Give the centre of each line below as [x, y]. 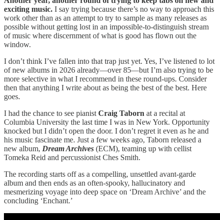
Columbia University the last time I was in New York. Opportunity [107, 122]
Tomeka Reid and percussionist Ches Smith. [72, 157]
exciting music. [29, 9]
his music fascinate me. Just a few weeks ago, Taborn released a [103, 139]
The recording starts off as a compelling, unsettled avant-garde [100, 174]
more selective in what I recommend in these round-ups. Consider [105, 79]
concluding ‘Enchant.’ [38, 200]
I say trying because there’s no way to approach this [134, 9]
